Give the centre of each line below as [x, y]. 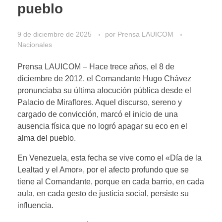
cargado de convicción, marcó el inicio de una [98, 114]
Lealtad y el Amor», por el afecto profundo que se [103, 170]
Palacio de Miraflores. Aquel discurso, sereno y [100, 103]
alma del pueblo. [47, 138]
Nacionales [35, 45]
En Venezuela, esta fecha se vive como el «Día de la [110, 158]
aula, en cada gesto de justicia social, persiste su [103, 194]
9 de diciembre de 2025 [55, 34]
